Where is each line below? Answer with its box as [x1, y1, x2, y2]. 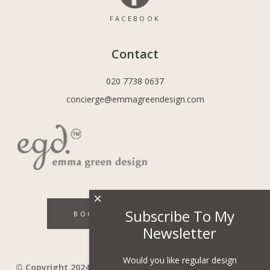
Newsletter [143, 223, 216, 243]
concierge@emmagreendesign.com [66, 93, 204, 105]
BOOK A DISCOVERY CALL [74, 209, 196, 218]
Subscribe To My [125, 206, 234, 226]
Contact [111, 45, 159, 62]
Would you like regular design [122, 254, 237, 266]
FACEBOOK [109, 13, 161, 23]
